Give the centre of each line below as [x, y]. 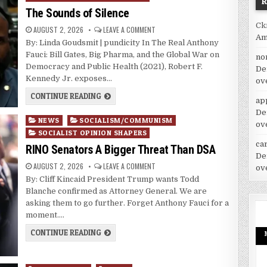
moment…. [45, 215]
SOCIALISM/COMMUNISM [126, 120]
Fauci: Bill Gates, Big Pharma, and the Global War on [123, 55]
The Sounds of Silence [77, 13]
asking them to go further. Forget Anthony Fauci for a [128, 203]
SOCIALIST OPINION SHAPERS [92, 133]
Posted [39, 120]
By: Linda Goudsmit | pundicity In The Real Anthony [122, 43]
